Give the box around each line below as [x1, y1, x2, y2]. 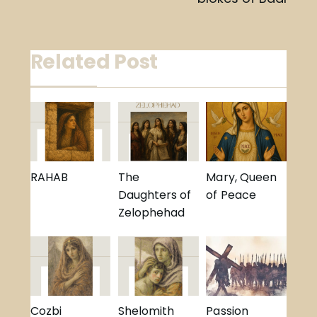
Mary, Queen [206, 169, 277, 186]
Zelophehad [118, 204, 185, 221]
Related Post [30, 48, 158, 76]
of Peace [206, 187, 256, 204]
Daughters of [118, 187, 192, 204]
